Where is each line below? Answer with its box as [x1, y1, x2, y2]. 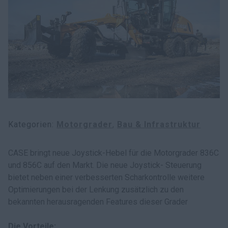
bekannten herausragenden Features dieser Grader [8, 197, 188, 207]
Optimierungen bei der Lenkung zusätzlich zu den [8, 185, 184, 194]
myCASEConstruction [28, 2, 98, 10]
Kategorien [8, 120, 52, 129]
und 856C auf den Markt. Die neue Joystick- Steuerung [8, 160, 202, 170]
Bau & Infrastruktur [117, 120, 201, 129]
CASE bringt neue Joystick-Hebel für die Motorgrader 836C [8, 148, 219, 158]
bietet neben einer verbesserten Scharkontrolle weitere [8, 173, 205, 182]
